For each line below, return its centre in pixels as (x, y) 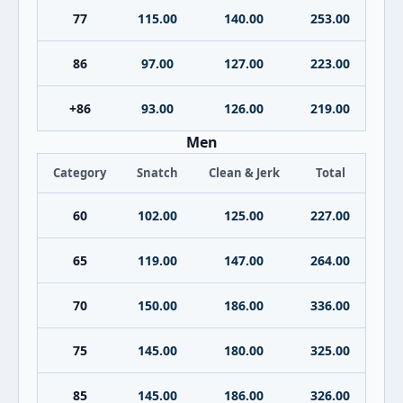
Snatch (157, 173)
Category (80, 173)
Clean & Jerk (244, 173)
